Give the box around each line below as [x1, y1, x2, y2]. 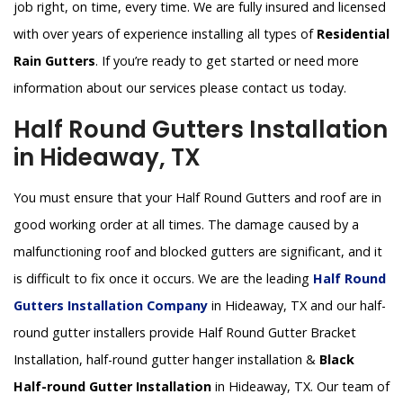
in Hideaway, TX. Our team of [211, 377, 390, 395]
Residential [317, 24, 390, 42]
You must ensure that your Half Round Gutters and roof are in [13, 188, 381, 206]
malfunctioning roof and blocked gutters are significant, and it [13, 242, 382, 260]
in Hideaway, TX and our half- [208, 296, 386, 314]
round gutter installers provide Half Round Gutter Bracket [13, 323, 356, 341]
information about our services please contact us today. [13, 78, 346, 96]
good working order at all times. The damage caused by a [13, 215, 359, 233]
